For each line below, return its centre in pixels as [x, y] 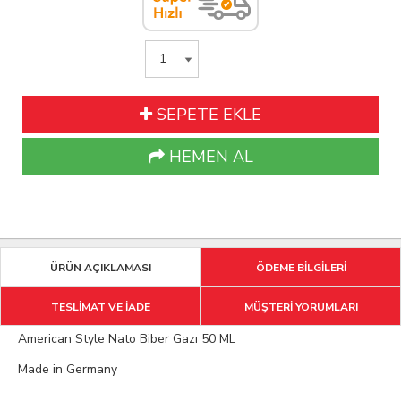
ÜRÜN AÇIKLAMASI [100, 267]
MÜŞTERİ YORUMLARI [301, 307]
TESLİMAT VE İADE [100, 307]
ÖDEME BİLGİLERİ [301, 267]
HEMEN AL [209, 156]
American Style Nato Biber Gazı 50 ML [130, 338]
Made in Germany [68, 369]
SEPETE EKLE [207, 114]
